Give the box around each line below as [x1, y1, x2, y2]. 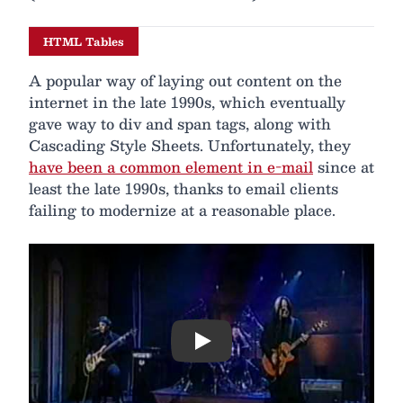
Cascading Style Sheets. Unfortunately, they [29, 133, 351, 158]
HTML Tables [43, 32, 124, 51]
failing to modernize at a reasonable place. [29, 198, 336, 223]
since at [313, 155, 374, 180]
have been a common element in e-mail [29, 155, 313, 180]
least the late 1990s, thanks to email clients [29, 176, 338, 201]
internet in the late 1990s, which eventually [29, 90, 345, 115]
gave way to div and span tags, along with [29, 112, 331, 137]
